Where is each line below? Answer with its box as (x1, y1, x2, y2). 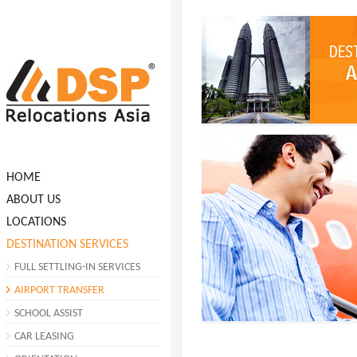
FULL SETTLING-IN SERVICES (14, 261, 140, 273)
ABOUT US (6, 194, 61, 206)
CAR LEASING (14, 331, 74, 343)
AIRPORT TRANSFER (14, 284, 104, 296)
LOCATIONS (6, 216, 66, 229)
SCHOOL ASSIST (14, 308, 83, 320)
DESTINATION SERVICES (6, 238, 128, 251)
